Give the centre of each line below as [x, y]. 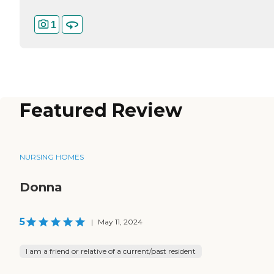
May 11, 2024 [120, 222]
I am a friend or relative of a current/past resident [111, 251]
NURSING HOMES [52, 157]
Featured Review [101, 111]
